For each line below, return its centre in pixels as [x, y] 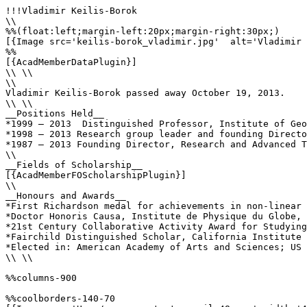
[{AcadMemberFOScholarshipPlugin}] [96, 175]
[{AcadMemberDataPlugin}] [71, 62]
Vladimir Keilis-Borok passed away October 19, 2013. [145, 93]
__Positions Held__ [55, 113]
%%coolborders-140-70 [60, 298]
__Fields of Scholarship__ [74, 165]
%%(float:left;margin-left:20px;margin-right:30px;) [143, 31]
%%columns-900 [41, 278]
